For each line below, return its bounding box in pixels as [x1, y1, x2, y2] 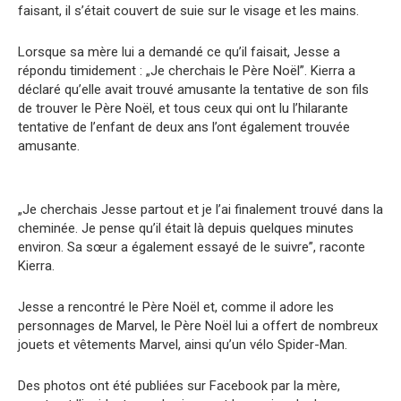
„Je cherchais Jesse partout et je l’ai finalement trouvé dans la [18, 201, 383, 218]
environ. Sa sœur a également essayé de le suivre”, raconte [18, 239, 365, 256]
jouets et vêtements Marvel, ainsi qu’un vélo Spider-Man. [18, 337, 347, 354]
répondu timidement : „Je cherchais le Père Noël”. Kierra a [18, 63, 355, 80]
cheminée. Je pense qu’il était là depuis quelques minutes [18, 220, 354, 237]
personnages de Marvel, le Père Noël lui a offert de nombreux [18, 318, 378, 335]
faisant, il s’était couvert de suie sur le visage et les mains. [18, 3, 359, 20]
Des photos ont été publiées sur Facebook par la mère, [18, 378, 340, 395]
